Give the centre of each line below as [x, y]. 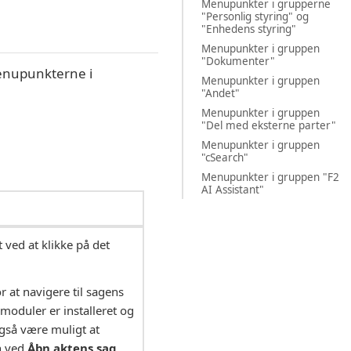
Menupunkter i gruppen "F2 [270, 177]
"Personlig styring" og [255, 16]
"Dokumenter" [238, 61]
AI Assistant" [232, 189]
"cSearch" [224, 157]
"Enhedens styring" [248, 29]
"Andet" [220, 93]
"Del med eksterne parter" [268, 125]
